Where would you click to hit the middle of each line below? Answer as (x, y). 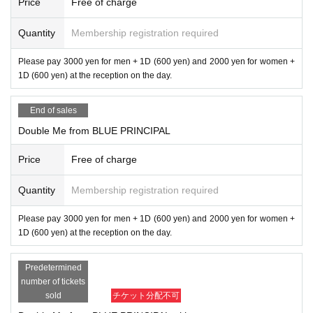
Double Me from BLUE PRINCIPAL (94, 130)
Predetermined (53, 267)
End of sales (53, 110)
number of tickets (53, 281)
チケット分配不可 (146, 295)
